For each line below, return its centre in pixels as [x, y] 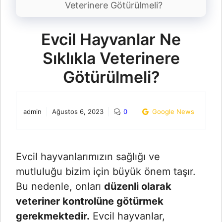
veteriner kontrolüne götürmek [90, 201]
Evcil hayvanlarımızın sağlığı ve [88, 157]
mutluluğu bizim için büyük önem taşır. [106, 172]
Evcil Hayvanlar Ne [111, 40]
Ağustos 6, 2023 [78, 112]
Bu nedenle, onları [60, 187]
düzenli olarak [138, 187]
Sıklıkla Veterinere [111, 58]
